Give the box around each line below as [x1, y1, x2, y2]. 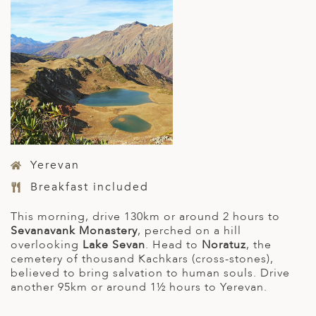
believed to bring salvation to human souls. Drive [11, 265, 290, 281]
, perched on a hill [138, 222, 241, 238]
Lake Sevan [83, 236, 145, 253]
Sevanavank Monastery [11, 222, 138, 238]
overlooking [11, 236, 83, 253]
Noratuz [202, 236, 246, 253]
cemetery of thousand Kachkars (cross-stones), [11, 250, 274, 267]
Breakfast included [30, 178, 149, 195]
